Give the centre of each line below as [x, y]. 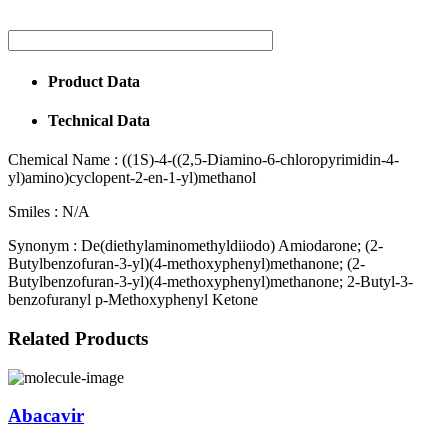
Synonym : [42, 246]
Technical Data [99, 120]
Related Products [78, 338]
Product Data [94, 81]
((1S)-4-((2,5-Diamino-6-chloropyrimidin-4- [258, 160]
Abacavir [46, 416]
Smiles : [33, 212]
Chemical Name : [63, 160]
